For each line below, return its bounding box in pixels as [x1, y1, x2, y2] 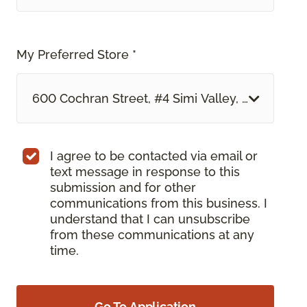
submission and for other [50, 180, 196, 195]
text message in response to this [50, 164, 240, 180]
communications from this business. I [50, 196, 267, 211]
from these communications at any [50, 228, 254, 243]
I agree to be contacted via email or [50, 149, 258, 164]
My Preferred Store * [16, 47, 136, 62]
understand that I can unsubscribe [50, 212, 250, 227]
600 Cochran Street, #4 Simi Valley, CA [32, 91, 258, 106]
